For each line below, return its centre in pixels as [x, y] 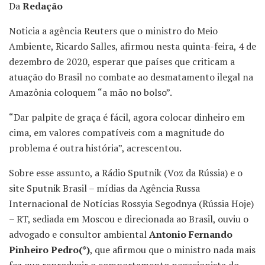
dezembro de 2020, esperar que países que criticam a [122, 62]
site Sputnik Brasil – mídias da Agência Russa [104, 188]
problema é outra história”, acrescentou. [95, 148]
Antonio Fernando [191, 235]
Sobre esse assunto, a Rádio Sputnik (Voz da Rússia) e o [126, 173]
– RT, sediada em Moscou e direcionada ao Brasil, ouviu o [129, 219]
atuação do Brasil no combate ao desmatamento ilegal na [131, 77]
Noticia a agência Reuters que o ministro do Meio [113, 31]
